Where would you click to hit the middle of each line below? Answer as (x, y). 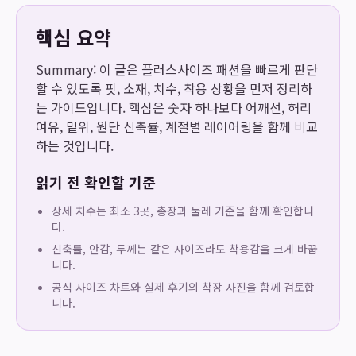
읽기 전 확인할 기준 (96, 182)
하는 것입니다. (75, 145)
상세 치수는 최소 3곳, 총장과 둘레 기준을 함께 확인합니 (183, 211)
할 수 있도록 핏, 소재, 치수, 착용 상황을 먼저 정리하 (174, 88)
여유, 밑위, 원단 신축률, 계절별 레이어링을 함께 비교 (177, 126)
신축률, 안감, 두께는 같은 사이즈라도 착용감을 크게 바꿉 (185, 249)
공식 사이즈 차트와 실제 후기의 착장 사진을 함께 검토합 (183, 287)
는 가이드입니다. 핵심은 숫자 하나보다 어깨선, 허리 (174, 107)
